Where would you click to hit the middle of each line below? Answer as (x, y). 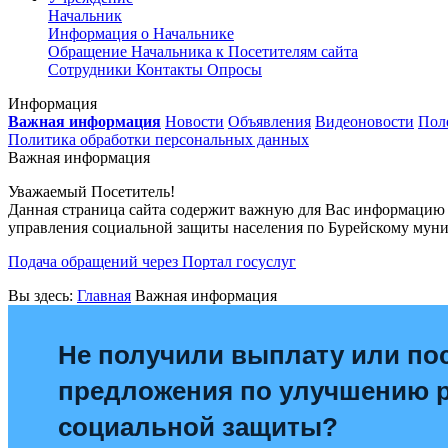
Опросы (234, 69)
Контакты (171, 69)
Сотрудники (92, 69)
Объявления (269, 121)
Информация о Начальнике (141, 33)
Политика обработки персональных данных (158, 139)
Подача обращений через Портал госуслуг (152, 261)
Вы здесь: (42, 295)
